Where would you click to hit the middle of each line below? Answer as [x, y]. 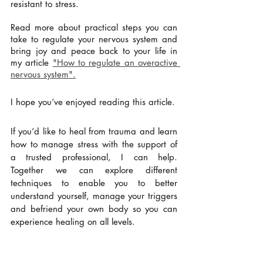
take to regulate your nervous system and [94, 39]
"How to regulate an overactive [115, 63]
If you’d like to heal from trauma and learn [94, 131]
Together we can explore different [94, 170]
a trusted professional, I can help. [94, 157]
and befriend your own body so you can [94, 209]
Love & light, [35, 254]
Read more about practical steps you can [94, 28]
